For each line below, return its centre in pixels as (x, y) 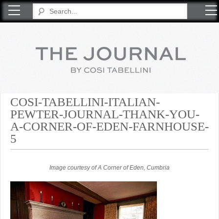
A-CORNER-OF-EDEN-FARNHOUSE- (109, 126)
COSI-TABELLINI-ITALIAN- (85, 102)
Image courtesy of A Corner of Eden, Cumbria (109, 168)
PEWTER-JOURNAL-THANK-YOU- (105, 114)
